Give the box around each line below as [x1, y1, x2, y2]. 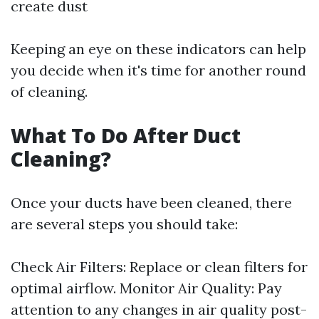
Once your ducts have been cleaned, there [11, 194, 292, 211]
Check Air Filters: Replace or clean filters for [11, 258, 308, 276]
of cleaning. [11, 83, 88, 100]
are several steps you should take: [11, 215, 238, 233]
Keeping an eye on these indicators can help [11, 40, 306, 58]
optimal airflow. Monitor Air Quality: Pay [11, 279, 282, 297]
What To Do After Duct [11, 122, 241, 149]
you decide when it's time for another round [11, 61, 306, 79]
